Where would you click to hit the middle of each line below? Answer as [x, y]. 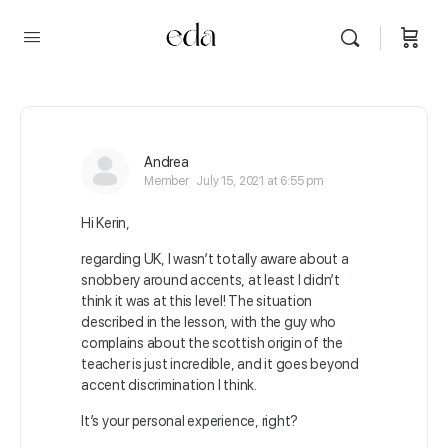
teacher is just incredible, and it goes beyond [220, 364]
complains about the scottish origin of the [212, 343]
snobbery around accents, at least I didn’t [210, 280]
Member [166, 181]
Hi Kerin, [105, 223]
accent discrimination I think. [169, 385]
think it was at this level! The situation [197, 301]
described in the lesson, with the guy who [209, 322]
